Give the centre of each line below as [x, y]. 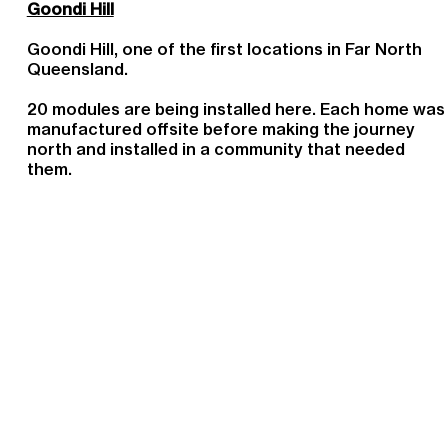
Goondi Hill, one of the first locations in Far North [224, 49]
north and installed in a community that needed [215, 149]
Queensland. [77, 69]
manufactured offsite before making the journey [220, 129]
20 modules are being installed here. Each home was [235, 109]
